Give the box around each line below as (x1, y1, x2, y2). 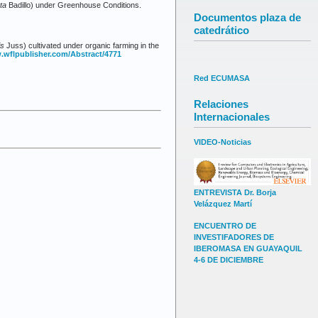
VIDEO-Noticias (194, 138, 251, 147)
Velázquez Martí (194, 199, 252, 209)
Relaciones (194, 97, 248, 110)
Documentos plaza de (194, 11, 301, 23)
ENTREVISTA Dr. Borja (194, 188, 276, 197)
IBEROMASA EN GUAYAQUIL (194, 244, 302, 253)
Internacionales (194, 110, 270, 123)
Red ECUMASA (194, 73, 250, 82)
